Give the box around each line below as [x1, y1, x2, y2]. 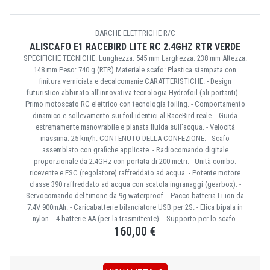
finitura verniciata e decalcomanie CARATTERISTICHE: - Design [39, 77, 231, 86]
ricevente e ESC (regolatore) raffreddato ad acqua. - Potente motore [30, 168, 240, 178]
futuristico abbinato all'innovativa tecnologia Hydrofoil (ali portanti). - [27, 88, 243, 98]
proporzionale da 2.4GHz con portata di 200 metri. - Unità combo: [34, 157, 236, 166]
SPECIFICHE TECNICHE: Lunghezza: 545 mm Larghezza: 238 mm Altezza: [23, 54, 247, 63]
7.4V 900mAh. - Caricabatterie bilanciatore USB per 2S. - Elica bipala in [27, 202, 243, 212]
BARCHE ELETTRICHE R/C [95, 28, 175, 38]
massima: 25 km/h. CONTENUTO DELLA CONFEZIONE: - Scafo [40, 134, 230, 143]
